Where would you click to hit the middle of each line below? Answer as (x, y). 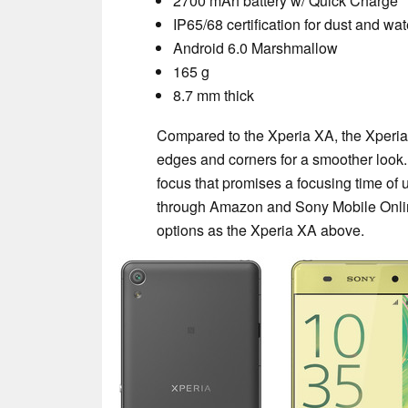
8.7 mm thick (214, 95)
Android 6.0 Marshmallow (255, 47)
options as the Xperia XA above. (260, 229)
